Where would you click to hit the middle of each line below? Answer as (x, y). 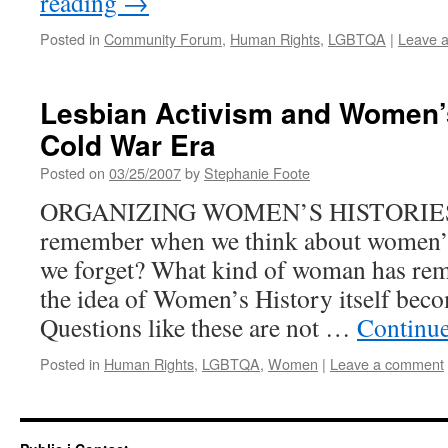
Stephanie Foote (257, 172)
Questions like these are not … (198, 327)
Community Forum (163, 38)
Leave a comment (387, 363)
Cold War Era (128, 144)
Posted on (72, 172)
